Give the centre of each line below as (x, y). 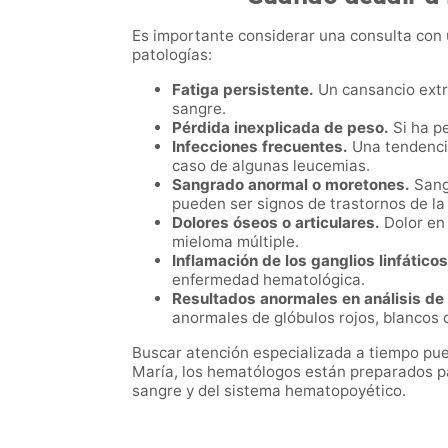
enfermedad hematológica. (268, 279)
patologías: (172, 54)
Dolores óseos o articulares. (276, 222)
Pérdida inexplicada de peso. (280, 127)
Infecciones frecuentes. (260, 146)
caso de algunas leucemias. (271, 165)
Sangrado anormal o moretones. (291, 184)
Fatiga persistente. (243, 89)
